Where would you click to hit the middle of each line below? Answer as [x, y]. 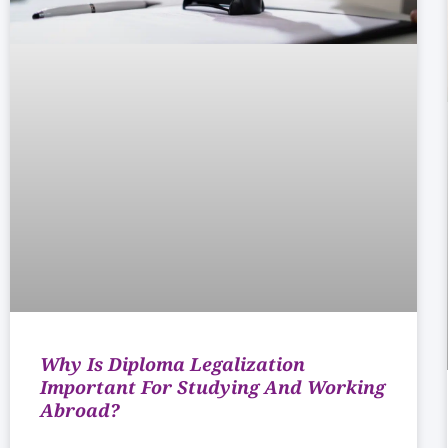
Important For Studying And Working [212, 387]
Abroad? [80, 410]
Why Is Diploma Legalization [172, 364]
